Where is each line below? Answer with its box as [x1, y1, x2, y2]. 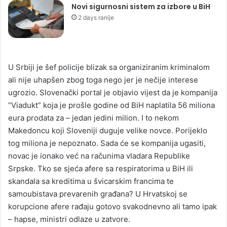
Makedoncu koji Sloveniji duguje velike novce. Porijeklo [8, 126, 207, 136]
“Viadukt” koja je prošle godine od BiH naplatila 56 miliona [8, 100, 215, 110]
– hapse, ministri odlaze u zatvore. [8, 214, 130, 224]
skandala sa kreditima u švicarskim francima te [8, 176, 174, 186]
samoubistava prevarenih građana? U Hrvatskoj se [8, 189, 187, 199]
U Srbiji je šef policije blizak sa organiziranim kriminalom [8, 62, 210, 72]
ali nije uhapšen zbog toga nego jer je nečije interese [8, 75, 198, 85]
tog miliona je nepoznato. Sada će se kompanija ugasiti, [8, 138, 206, 148]
